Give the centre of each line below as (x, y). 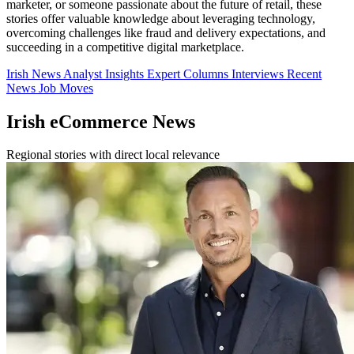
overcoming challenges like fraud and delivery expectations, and (166, 32)
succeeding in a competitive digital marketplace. (125, 47)
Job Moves (66, 88)
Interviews (259, 73)
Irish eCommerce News (101, 121)
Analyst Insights (105, 73)
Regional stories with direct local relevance (113, 155)
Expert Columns (189, 73)
